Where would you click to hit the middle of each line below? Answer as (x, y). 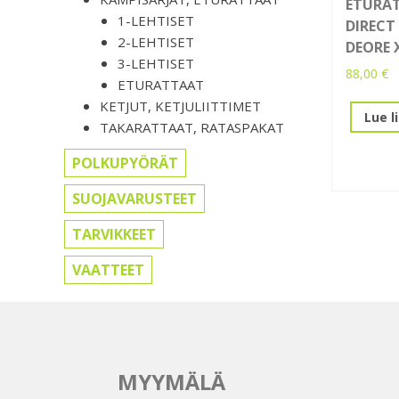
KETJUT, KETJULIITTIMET (180, 106)
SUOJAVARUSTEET (134, 199)
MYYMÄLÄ (171, 382)
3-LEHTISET (156, 64)
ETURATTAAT (161, 85)
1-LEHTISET (156, 21)
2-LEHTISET (156, 42)
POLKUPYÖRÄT (125, 163)
